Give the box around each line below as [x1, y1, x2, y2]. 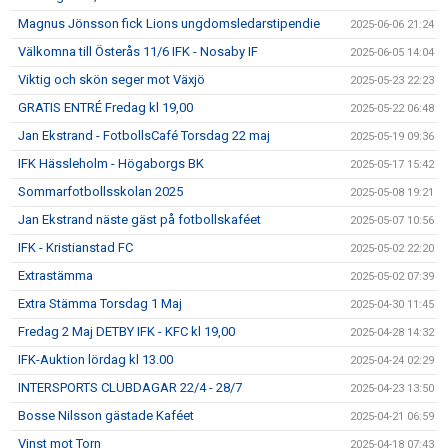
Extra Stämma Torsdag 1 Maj [18, 296, 182, 311]
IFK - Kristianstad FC [18, 240, 133, 255]
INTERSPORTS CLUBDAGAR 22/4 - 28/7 [18, 380, 242, 395]
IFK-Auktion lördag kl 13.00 [18, 352, 173, 367]
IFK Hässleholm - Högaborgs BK [18, 156, 204, 171]
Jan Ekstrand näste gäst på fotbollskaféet [18, 212, 261, 227]
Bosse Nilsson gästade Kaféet [18, 408, 194, 423]
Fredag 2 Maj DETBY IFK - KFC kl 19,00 [18, 324, 235, 339]
